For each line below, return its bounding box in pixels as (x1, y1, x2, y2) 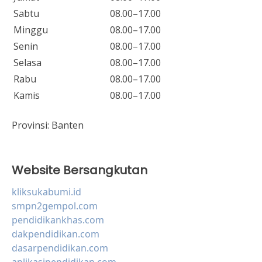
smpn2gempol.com (12, 199, 98, 212)
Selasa (13, 56, 42, 69)
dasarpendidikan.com (12, 242, 108, 254)
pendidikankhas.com (12, 213, 104, 226)
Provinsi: (12, 119, 51, 132)
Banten (51, 119, 84, 132)
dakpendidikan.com (12, 227, 99, 240)
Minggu (13, 23, 48, 36)
